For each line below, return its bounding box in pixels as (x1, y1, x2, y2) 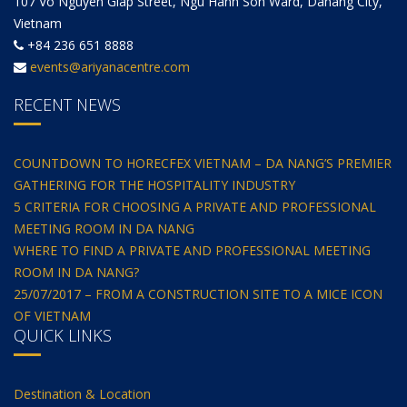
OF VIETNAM (14, 306, 91, 324)
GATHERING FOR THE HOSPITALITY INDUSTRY (14, 175, 295, 194)
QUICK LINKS (14, 323, 112, 346)
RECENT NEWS (14, 93, 121, 115)
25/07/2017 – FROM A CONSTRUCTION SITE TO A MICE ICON (14, 284, 382, 303)
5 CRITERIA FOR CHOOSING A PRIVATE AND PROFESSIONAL (14, 197, 376, 215)
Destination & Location (14, 384, 151, 402)
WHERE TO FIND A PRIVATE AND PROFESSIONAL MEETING (14, 241, 371, 259)
